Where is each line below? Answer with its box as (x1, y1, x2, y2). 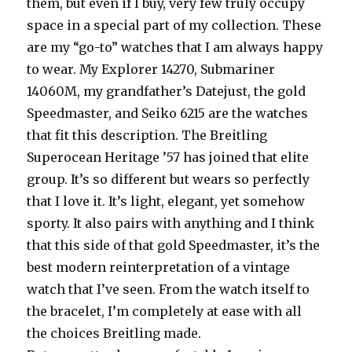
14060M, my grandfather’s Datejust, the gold (27, 82, 306, 99)
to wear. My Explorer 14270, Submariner (27, 60, 276, 77)
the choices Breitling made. (27, 324, 202, 341)
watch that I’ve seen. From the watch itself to (27, 280, 310, 297)
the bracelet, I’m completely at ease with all (27, 302, 302, 319)
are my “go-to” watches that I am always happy (27, 38, 324, 55)
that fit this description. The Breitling (27, 126, 268, 143)
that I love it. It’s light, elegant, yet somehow (27, 192, 306, 209)
